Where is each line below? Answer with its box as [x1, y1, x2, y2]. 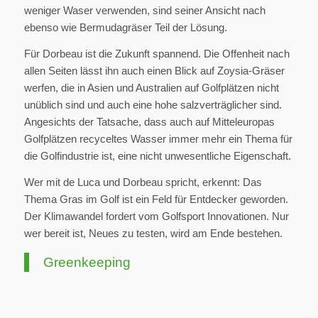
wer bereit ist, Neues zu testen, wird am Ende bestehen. [23, 226, 283, 239]
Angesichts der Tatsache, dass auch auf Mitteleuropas [23, 115, 275, 128]
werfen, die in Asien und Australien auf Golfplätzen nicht [23, 81, 279, 94]
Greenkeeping [43, 255, 131, 270]
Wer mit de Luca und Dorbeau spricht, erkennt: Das [23, 175, 262, 188]
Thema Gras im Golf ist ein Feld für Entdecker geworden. [23, 192, 288, 205]
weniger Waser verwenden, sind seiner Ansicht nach [23, 4, 265, 17]
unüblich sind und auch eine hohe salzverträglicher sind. [23, 98, 282, 111]
